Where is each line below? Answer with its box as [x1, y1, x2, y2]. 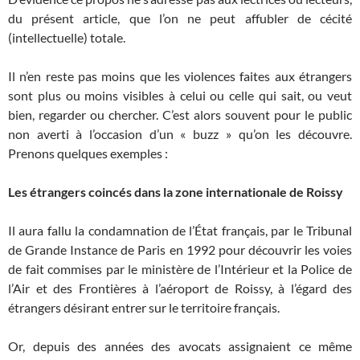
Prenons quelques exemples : [8, 145, 168, 161]
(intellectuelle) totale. [8, 30, 125, 45]
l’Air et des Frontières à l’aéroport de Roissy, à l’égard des [8, 280, 352, 296]
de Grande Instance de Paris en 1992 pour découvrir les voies [8, 242, 352, 257]
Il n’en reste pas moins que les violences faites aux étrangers [8, 68, 352, 84]
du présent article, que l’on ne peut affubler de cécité [8, 10, 352, 26]
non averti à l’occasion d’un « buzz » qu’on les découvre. [8, 126, 352, 141]
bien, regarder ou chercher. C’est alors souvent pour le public [8, 107, 352, 122]
